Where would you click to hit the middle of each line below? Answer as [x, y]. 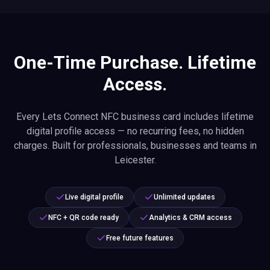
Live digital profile [94, 197]
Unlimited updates [184, 197]
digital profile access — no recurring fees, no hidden [135, 131]
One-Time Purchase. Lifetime [135, 62]
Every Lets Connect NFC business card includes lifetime [135, 117]
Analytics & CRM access [190, 218]
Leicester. [135, 160]
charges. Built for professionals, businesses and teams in [135, 146]
